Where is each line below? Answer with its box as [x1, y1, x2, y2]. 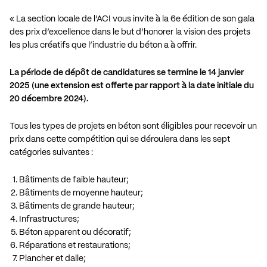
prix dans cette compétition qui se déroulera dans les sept [10, 135, 230, 144]
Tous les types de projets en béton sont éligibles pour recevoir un [10, 122, 257, 131]
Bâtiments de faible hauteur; [19, 175, 129, 184]
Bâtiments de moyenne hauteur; [19, 188, 143, 197]
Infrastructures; [19, 215, 79, 223]
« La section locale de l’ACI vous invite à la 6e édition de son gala [10, 14, 254, 23]
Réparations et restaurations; [19, 241, 131, 250]
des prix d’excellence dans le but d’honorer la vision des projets [10, 27, 250, 36]
